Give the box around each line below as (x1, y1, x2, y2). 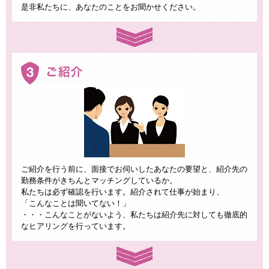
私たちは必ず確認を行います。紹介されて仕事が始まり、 (21, 187, 224, 197)
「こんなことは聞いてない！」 (21, 199, 130, 208)
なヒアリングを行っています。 (21, 222, 130, 231)
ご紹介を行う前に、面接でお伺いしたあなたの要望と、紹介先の (21, 165, 247, 174)
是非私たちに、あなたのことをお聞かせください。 (21, 2, 201, 12)
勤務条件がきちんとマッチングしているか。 (21, 176, 177, 186)
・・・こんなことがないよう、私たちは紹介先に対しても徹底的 (21, 210, 247, 220)
